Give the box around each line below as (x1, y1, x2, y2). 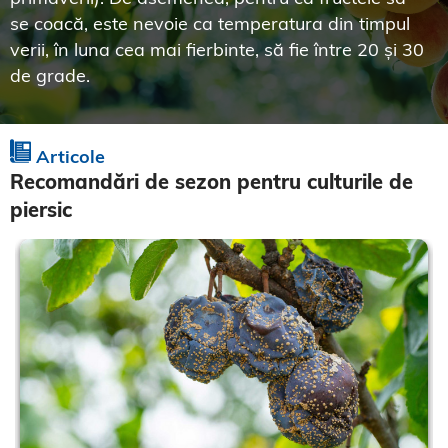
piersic (10, 197, 72, 222)
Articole (31, 145, 105, 168)
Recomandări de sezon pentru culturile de (10, 169, 413, 194)
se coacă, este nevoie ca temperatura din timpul (10, 12, 410, 35)
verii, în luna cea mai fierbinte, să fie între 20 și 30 (10, 38, 424, 61)
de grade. (10, 64, 90, 87)
